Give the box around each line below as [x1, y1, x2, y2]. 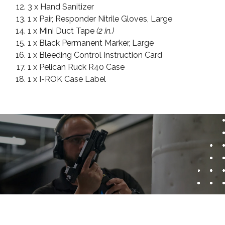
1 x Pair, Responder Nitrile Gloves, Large [28, 14, 172, 24]
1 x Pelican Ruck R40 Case [28, 62, 125, 72]
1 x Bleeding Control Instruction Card [28, 50, 162, 60]
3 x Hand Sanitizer [28, 2, 94, 12]
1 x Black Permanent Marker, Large [28, 38, 154, 48]
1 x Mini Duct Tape [28, 26, 96, 36]
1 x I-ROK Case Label [28, 74, 106, 84]
